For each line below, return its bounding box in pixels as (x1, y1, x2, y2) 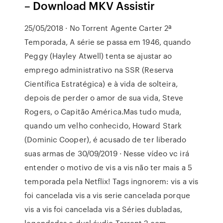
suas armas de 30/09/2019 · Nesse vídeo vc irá (24, 148, 189, 159)
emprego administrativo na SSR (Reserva (24, 64, 174, 75)
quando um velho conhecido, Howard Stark (24, 120, 182, 131)
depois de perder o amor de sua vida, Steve (24, 92, 184, 103)
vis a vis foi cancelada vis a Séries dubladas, (24, 204, 182, 215)
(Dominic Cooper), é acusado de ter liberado (24, 134, 187, 145)
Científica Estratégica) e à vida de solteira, (24, 78, 178, 89)
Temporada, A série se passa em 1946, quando (24, 36, 191, 47)
